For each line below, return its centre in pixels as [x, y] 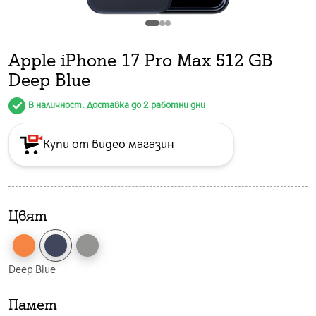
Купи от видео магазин [109, 143]
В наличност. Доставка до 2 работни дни [117, 105]
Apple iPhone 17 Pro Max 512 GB [141, 59]
